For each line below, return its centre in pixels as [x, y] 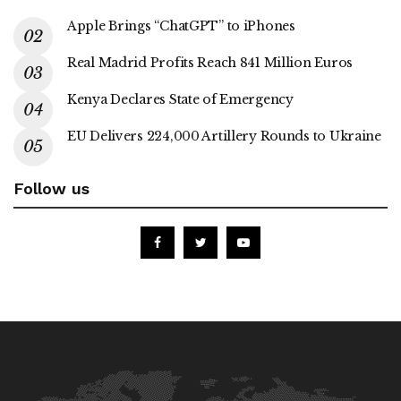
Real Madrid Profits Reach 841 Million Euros [210, 62]
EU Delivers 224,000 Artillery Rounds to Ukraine [224, 136]
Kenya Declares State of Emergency [180, 99]
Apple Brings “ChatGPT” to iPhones [181, 26]
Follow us [51, 188]
